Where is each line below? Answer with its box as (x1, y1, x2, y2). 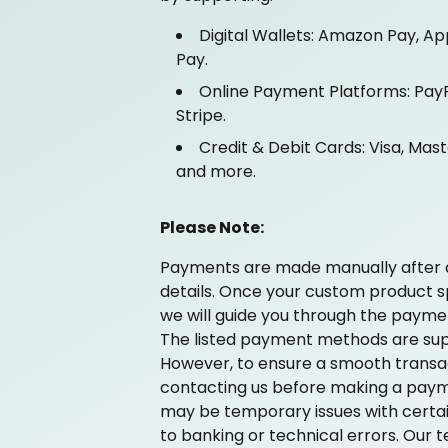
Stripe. (176, 104, 226, 127)
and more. (176, 160, 256, 183)
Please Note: (160, 216, 264, 239)
